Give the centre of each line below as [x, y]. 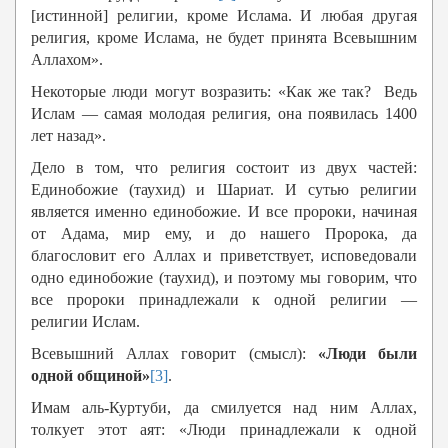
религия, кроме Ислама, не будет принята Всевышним [224, 38]
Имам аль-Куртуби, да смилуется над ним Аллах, [224, 408]
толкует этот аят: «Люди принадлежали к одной [224, 430]
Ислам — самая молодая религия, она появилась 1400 [224, 114]
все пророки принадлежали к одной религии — [224, 300]
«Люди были [367, 354]
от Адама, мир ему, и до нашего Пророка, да [224, 234]
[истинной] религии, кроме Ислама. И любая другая [224, 16]
